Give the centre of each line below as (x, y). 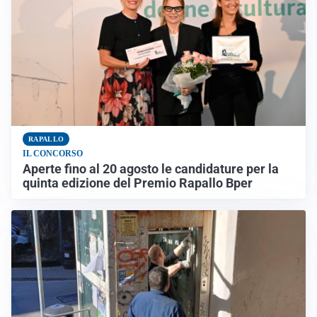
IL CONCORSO (53, 153)
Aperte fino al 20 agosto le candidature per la (151, 169)
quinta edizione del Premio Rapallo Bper (138, 183)
